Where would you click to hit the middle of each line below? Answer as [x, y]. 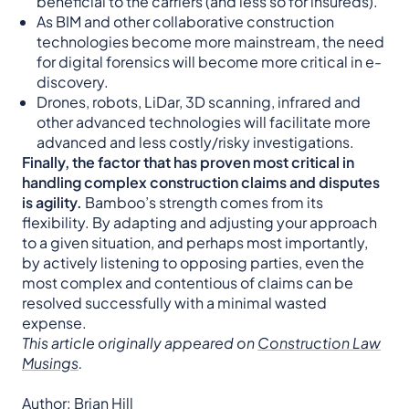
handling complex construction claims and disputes [201, 183]
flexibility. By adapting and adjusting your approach [199, 223]
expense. [54, 323]
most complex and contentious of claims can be [188, 283]
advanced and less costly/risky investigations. [195, 142]
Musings [50, 363]
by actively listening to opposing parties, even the [193, 263]
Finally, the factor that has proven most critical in [188, 163]
